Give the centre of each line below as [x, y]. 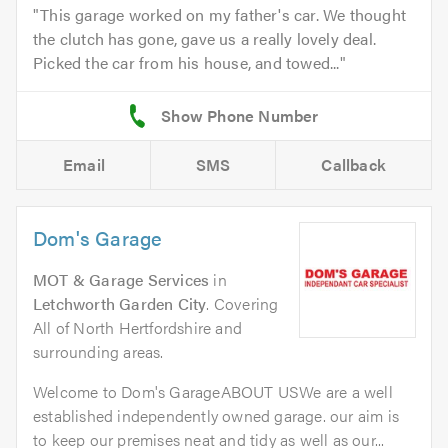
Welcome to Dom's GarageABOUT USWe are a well [213, 391]
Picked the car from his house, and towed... [186, 62]
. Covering [242, 303]
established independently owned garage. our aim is [216, 415]
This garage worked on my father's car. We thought [223, 14]
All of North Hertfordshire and [137, 327]
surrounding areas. [98, 351]
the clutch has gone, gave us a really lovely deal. [205, 38]
